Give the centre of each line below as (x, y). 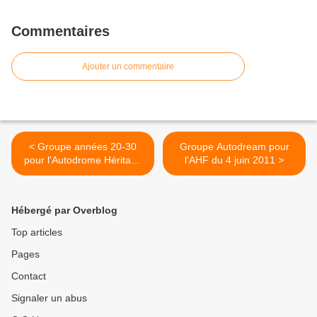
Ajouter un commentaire (128, 67)
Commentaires (60, 31)
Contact (29, 276)
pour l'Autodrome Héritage (83, 160)
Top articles (37, 232)
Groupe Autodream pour (234, 146)
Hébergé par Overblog (64, 210)
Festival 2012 (83, 173)
